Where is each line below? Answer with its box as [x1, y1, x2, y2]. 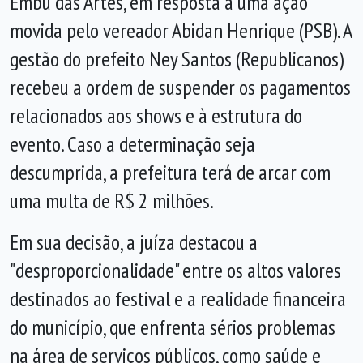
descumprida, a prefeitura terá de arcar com [10, 159, 331, 186]
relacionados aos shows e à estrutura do [10, 102, 302, 129]
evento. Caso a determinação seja [10, 130, 255, 157]
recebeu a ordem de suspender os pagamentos [10, 74, 351, 100]
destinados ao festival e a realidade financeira [10, 285, 346, 312]
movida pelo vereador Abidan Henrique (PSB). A [10, 17, 352, 44]
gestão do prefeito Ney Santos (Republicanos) [10, 45, 344, 72]
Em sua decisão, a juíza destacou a [10, 228, 258, 255]
